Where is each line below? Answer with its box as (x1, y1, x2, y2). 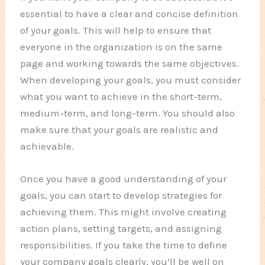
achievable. (20, 140, 75, 152)
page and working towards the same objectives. (20, 57, 240, 69)
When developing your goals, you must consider (20, 73, 241, 86)
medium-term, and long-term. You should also (20, 106, 235, 119)
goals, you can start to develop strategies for (20, 189, 222, 201)
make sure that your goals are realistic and (20, 123, 219, 135)
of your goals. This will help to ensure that (20, 24, 212, 36)
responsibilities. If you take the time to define (20, 238, 228, 251)
